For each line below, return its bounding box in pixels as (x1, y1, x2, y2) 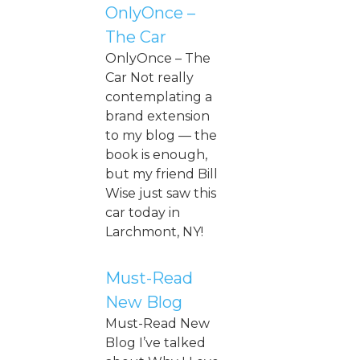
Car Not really (105, 69, 194, 85)
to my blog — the (105, 127, 217, 143)
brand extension (105, 108, 210, 124)
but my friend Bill (105, 166, 218, 182)
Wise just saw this (105, 185, 216, 201)
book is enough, (105, 146, 207, 162)
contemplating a (105, 88, 212, 104)
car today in (105, 204, 180, 220)
